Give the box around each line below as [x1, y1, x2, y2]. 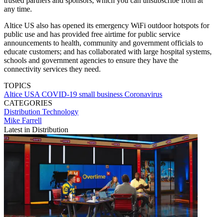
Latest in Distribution [4, 125, 68, 134]
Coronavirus [124, 90, 162, 99]
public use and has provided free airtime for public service [4, 30, 180, 39]
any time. [4, 5, 32, 14]
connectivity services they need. [4, 65, 101, 74]
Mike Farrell [4, 116, 42, 125]
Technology [42, 108, 78, 116]
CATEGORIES [4, 99, 52, 108]
